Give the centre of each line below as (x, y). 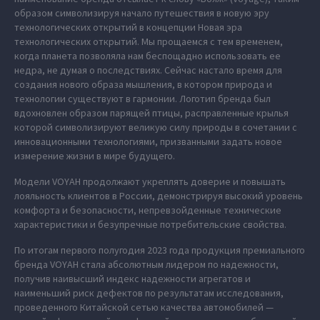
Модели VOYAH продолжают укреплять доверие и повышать (150, 181)
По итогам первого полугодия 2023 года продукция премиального (160, 250)
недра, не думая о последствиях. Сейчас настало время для (148, 70)
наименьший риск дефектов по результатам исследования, (149, 293)
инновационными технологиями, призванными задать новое (148, 141)
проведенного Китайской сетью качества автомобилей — (144, 307)
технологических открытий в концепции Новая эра (128, 27)
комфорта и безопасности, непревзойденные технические (148, 210)
